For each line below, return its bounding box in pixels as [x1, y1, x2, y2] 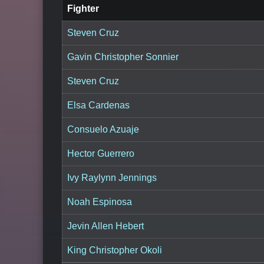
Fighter [67, 3, 99, 14]
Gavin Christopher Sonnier [67, 51, 179, 62]
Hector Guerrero [67, 148, 134, 159]
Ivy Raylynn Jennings [67, 172, 157, 183]
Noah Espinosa [67, 196, 132, 207]
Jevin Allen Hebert [67, 220, 144, 231]
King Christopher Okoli [67, 245, 162, 255]
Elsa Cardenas [67, 100, 130, 110]
